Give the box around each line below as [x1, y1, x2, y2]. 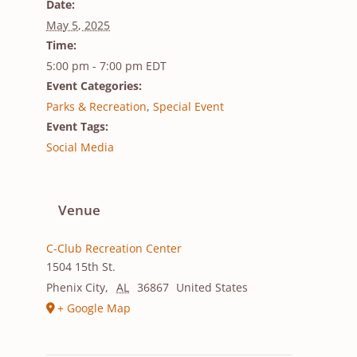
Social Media [46, 139, 115, 155]
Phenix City [46, 280, 106, 296]
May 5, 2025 [46, 18, 111, 33]
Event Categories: [46, 78, 143, 94]
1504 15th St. [46, 259, 116, 275]
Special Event [153, 99, 225, 115]
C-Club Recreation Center [46, 241, 182, 257]
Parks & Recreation [46, 99, 147, 115]
